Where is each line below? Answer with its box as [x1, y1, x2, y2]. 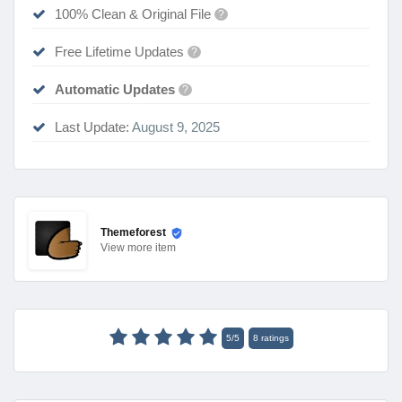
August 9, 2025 [129, 118, 220, 135]
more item [127, 240, 176, 254]
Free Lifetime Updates [55, 43, 188, 59]
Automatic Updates [55, 81, 175, 97]
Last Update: [55, 118, 129, 135]
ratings [258, 332, 289, 343]
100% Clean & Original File [55, 5, 214, 22]
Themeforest [100, 226, 166, 240]
